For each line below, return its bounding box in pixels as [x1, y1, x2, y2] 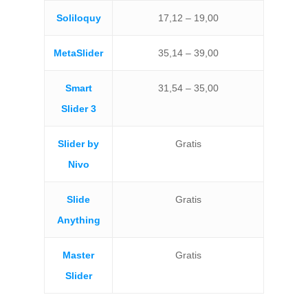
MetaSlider [54, 47, 103, 59]
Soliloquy [56, 12, 101, 24]
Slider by [58, 138, 99, 150]
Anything [56, 214, 100, 226]
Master [63, 250, 94, 261]
